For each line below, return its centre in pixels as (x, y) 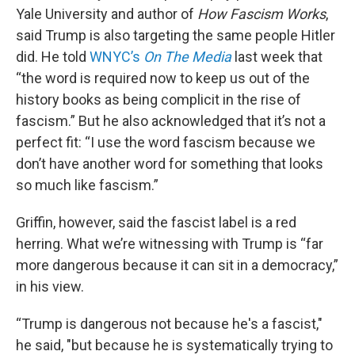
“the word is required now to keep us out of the (163, 78)
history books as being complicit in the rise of (158, 99)
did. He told (53, 57)
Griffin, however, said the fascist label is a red (156, 222)
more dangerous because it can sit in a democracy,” (177, 265)
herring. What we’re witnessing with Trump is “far (170, 244)
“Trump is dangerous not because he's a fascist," (169, 324)
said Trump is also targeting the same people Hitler (176, 35)
